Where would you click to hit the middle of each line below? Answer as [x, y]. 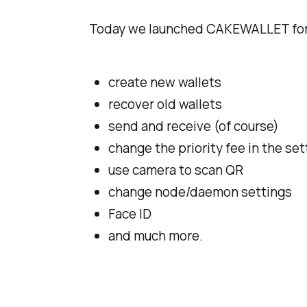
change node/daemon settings [200, 192]
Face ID [130, 214]
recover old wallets [165, 105]
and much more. [155, 236]
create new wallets [164, 83]
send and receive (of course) [193, 126]
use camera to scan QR [175, 170]
